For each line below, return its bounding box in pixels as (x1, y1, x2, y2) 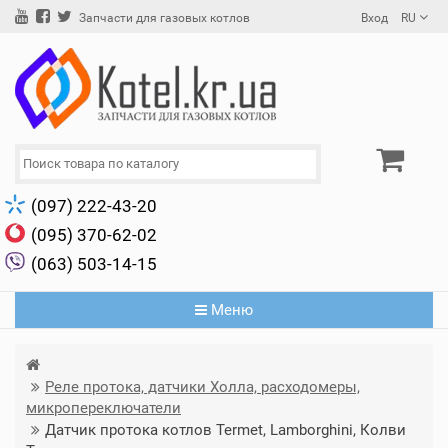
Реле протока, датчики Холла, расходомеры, (45, 377, 360, 396)
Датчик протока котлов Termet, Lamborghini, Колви (45, 420, 406, 439)
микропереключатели (26, 398, 181, 417)
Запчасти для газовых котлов (79, 11, 250, 25)
